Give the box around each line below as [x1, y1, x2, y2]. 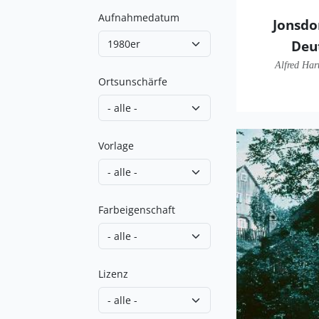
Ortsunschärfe [98, 75, 167, 88]
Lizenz [98, 267, 128, 281]
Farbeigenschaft [98, 203, 175, 216]
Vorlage [98, 139, 134, 152]
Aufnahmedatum [98, 11, 179, 24]
